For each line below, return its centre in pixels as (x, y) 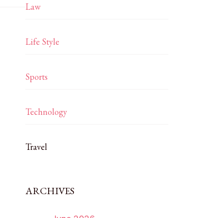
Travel (36, 147)
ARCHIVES (50, 191)
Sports (37, 77)
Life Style (43, 42)
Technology (46, 112)
